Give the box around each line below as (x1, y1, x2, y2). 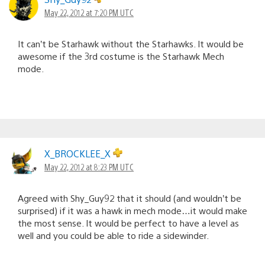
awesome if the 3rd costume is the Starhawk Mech (18, 50, 224, 62)
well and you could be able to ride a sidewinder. (18, 229, 209, 241)
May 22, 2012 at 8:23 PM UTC (44, 161, 134, 172)
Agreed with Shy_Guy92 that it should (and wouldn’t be (18, 192, 241, 203)
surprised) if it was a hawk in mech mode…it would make (18, 204, 247, 216)
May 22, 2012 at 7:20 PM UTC (44, 7, 134, 18)
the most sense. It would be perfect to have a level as (18, 216, 239, 228)
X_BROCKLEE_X (44, 147, 113, 160)
